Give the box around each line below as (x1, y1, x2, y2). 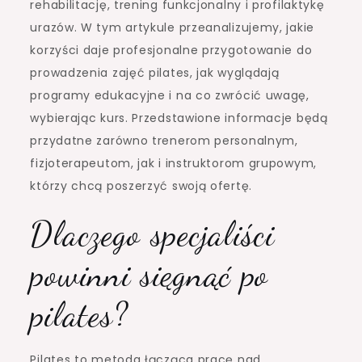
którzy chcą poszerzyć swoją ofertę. (30, 178, 252, 195)
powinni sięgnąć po (30, 254, 269, 296)
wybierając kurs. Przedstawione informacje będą (30, 110, 328, 127)
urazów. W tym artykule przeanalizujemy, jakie (30, 19, 314, 36)
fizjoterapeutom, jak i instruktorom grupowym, (30, 155, 317, 172)
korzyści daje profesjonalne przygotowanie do (30, 42, 313, 59)
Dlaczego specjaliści (30, 213, 275, 255)
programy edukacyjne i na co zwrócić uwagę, (30, 87, 309, 104)
